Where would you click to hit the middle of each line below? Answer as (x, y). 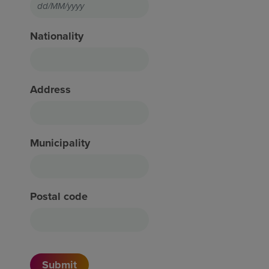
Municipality (60, 143)
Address (50, 89)
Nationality (57, 36)
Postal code (59, 196)
